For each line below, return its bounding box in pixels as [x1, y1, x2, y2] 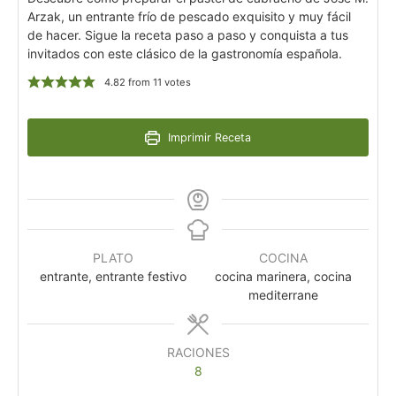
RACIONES [166, 345, 230, 361]
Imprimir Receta [164, 131, 251, 145]
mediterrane [248, 287, 318, 303]
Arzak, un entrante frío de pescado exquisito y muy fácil [27, 9, 351, 25]
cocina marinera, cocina [215, 269, 352, 285]
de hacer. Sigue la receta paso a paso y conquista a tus [27, 27, 348, 43]
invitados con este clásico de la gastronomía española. [27, 46, 342, 62]
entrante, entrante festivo [39, 269, 187, 285]
